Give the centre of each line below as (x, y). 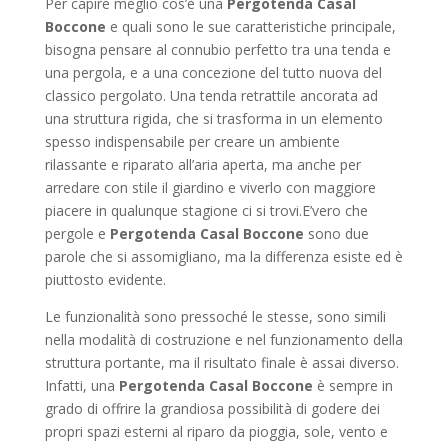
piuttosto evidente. (105, 279)
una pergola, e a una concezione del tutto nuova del (213, 72)
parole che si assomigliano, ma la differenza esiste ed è (223, 256)
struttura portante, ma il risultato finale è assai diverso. (221, 362)
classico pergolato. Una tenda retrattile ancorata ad (211, 95)
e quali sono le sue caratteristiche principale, (250, 26)
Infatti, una (81, 385)
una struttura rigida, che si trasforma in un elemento (213, 118)
